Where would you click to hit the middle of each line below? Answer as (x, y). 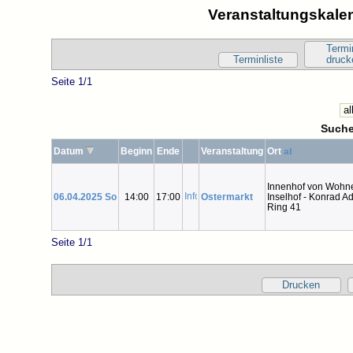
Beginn (136, 150)
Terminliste (258, 59)
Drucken (301, 285)
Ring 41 (284, 206)
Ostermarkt (227, 196)
